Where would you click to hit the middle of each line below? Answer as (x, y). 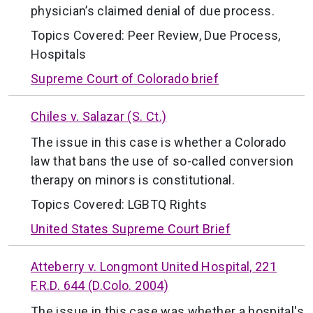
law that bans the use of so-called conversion (162, 161)
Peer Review (163, 35)
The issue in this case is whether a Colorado (159, 142)
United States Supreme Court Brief (131, 228)
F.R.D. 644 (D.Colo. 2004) (100, 285)
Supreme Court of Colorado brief (125, 78)
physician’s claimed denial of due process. (153, 10)
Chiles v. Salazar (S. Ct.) (99, 116)
